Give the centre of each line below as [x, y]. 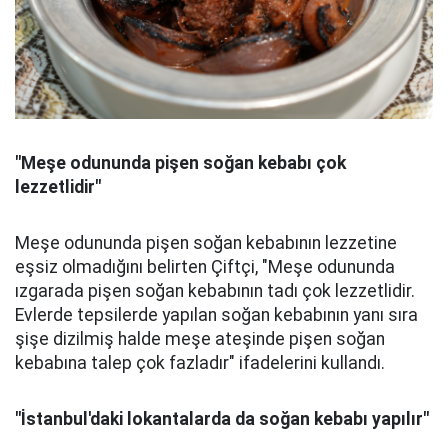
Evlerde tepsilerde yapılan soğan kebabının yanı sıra [216, 315]
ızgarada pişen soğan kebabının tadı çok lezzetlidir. [215, 291]
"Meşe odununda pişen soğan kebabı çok [180, 163]
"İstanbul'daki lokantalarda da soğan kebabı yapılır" [222, 419]
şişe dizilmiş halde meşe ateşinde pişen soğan [200, 339]
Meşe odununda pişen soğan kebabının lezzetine [206, 243]
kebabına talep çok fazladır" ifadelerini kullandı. [200, 363]
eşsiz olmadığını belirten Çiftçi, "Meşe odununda [205, 267]
